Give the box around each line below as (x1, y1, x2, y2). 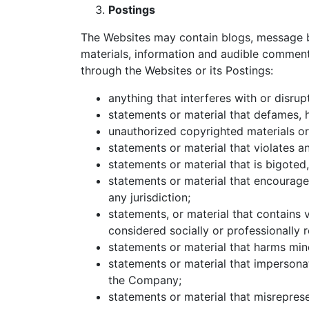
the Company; (108, 273, 181, 287)
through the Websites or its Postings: (81, 63, 273, 77)
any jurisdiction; (108, 190, 190, 204)
